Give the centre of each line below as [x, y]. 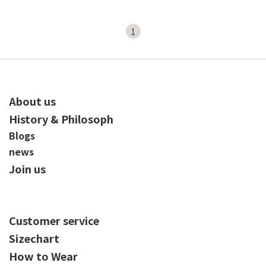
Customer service [54, 220]
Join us [27, 169]
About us [32, 101]
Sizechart [34, 238]
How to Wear [43, 256]
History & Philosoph [61, 119]
